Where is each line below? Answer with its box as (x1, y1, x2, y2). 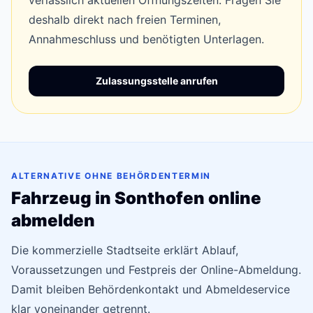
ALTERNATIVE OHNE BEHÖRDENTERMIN (11, 170, 212, 181)
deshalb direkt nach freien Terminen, (29, 13, 221, 27)
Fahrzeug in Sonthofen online (11, 188, 261, 208)
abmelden (11, 210, 95, 231)
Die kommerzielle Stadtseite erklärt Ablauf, (11, 243, 238, 257)
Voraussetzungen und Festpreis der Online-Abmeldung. (11, 263, 301, 277)
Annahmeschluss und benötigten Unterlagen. (29, 32, 264, 46)
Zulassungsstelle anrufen (95, 75, 218, 87)
